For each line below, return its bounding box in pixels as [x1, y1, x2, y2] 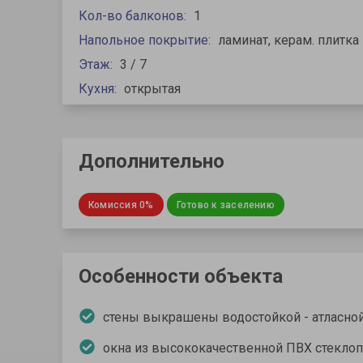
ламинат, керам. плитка [218, 32, 359, 49]
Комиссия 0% [88, 199, 154, 211]
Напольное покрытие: [79, 32, 214, 49]
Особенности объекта [79, 265, 283, 288]
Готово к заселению [176, 199, 275, 211]
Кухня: [79, 81, 120, 97]
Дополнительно [79, 150, 224, 173]
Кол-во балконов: [79, 8, 190, 24]
